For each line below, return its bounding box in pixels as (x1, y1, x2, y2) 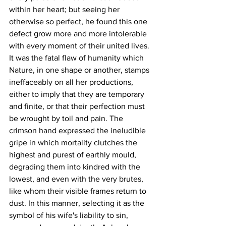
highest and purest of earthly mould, (9, 150, 138, 159)
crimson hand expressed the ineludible (9, 126, 148, 135)
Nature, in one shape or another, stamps (9, 65, 151, 74)
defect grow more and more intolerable (9, 29, 149, 38)
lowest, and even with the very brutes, (9, 174, 145, 183)
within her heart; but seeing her (9, 5, 122, 14)
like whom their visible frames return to (9, 186, 148, 195)
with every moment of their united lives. (9, 41, 151, 50)
